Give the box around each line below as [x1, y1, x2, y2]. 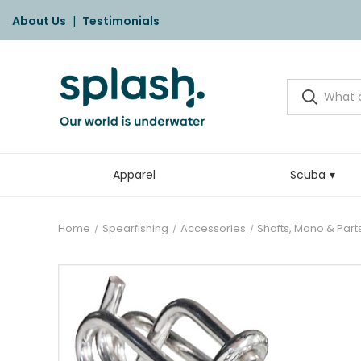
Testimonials [82, 13, 160, 29]
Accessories [180, 221, 246, 236]
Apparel [113, 167, 156, 183]
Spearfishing [102, 221, 168, 236]
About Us [12, 13, 66, 29]
